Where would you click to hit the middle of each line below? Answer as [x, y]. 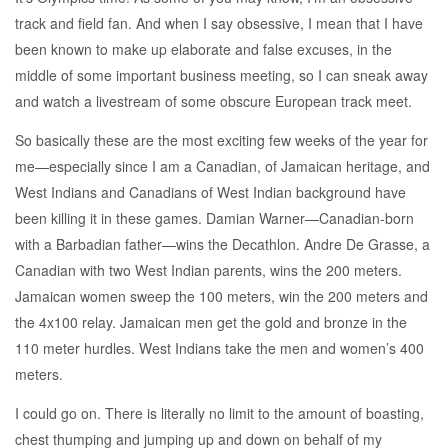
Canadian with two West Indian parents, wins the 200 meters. [208, 270]
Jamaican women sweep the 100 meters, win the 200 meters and [221, 296]
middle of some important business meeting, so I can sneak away [221, 75]
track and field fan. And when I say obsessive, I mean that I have [219, 23]
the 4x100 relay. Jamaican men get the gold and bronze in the [211, 322]
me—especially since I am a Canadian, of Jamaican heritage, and [222, 166]
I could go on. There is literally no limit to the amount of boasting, [219, 413]
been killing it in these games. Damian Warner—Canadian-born [214, 218]
